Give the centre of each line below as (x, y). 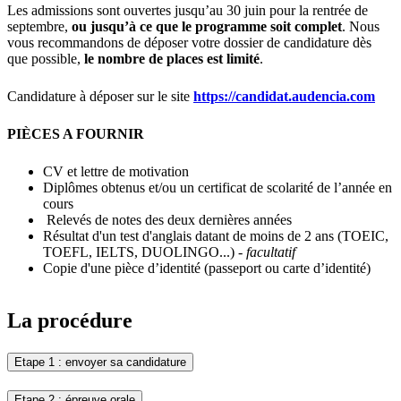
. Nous (361, 27)
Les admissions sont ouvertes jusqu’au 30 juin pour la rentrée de (188, 11)
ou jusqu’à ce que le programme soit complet (207, 27)
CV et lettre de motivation (118, 172)
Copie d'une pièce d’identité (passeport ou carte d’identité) (207, 269)
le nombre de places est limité (172, 59)
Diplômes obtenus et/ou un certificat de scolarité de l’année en (218, 188)
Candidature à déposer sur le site (98, 97)
